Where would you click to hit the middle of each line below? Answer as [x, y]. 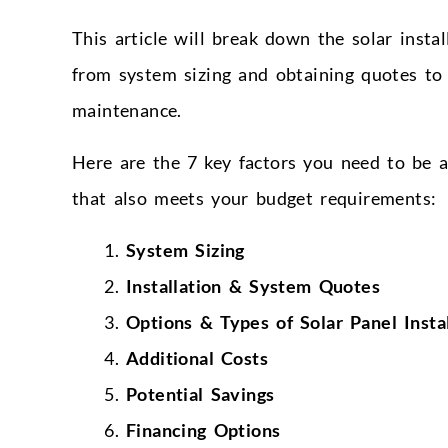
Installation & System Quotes [253, 285]
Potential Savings [200, 393]
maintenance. [127, 109]
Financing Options [203, 429]
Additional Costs [197, 357]
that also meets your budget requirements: [254, 197]
